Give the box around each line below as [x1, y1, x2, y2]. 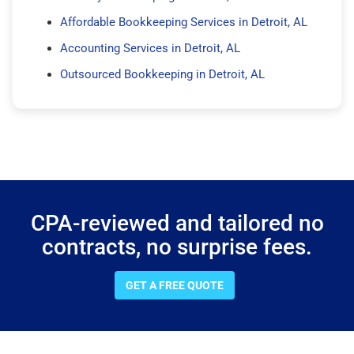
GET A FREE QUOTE [126, 278, 224, 292]
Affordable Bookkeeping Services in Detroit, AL [60, 14, 307, 29]
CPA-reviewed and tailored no [30, 209, 324, 236]
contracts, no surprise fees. [42, 233, 312, 260]
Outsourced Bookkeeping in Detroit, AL [60, 66, 265, 81]
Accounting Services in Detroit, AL [60, 40, 240, 55]
